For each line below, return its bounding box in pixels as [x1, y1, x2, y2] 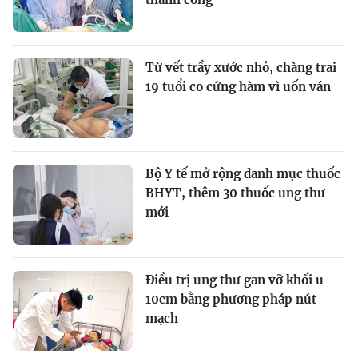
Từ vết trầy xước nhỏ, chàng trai [145, 60, 336, 76]
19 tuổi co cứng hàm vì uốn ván [145, 79, 331, 95]
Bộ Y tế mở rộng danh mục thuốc [145, 166, 340, 182]
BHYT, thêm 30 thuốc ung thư [145, 185, 325, 201]
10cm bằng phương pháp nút [145, 292, 316, 308]
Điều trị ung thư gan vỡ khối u [145, 272, 324, 288]
